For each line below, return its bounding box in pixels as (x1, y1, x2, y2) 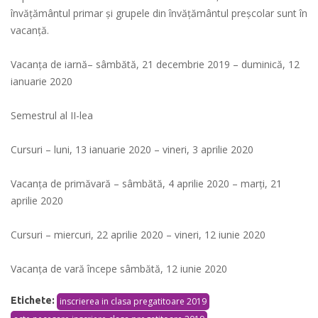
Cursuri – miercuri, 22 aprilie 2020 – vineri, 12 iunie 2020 (11, 228, 268, 242)
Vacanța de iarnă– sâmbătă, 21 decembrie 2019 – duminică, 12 (11, 57, 300, 72)
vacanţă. (11, 23, 52, 38)
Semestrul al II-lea (11, 109, 93, 123)
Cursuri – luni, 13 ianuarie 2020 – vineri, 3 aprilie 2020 (11, 143, 253, 157)
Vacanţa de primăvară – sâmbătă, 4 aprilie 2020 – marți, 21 (11, 177, 282, 191)
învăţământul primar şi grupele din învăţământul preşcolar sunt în (11, 6, 307, 21)
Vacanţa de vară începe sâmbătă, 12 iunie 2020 (11, 262, 230, 276)
